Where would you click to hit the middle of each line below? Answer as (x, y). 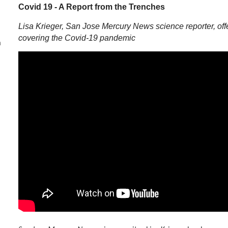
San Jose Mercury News (111, 26)
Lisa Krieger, (42, 26)
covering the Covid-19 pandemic (77, 38)
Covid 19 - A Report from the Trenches (92, 7)
